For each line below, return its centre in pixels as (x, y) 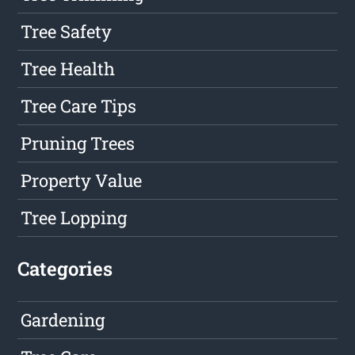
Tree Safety (67, 32)
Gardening (63, 320)
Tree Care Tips (79, 106)
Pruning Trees (78, 143)
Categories (65, 269)
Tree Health (68, 69)
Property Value (82, 181)
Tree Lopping (74, 218)
